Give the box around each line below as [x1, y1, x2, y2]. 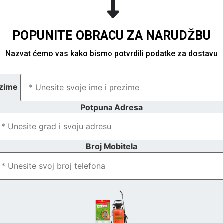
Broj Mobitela [86, 141, 137, 151]
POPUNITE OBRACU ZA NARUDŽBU [12, 28, 211, 43]
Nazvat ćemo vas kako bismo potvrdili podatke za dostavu [5, 49, 218, 59]
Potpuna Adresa [80, 102, 143, 112]
